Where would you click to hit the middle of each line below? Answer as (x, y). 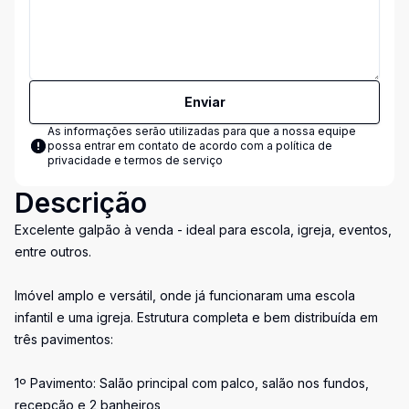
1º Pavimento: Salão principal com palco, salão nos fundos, (192, 383)
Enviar (204, 102)
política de (304, 146)
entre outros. (53, 252)
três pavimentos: (64, 339)
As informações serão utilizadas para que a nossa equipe (202, 131)
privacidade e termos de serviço (135, 160)
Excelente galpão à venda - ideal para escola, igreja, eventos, (203, 230)
